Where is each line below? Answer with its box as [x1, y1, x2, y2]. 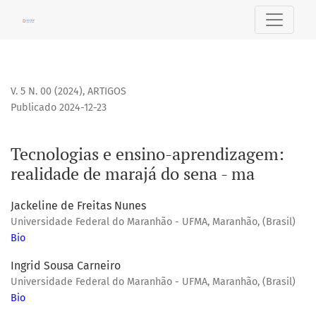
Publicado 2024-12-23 [11, 102, 107, 114]
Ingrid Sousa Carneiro [11, 259, 121, 273]
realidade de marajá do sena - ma [11, 162, 255, 186]
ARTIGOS [87, 85, 126, 98]
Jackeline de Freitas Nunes [11, 199, 146, 213]
